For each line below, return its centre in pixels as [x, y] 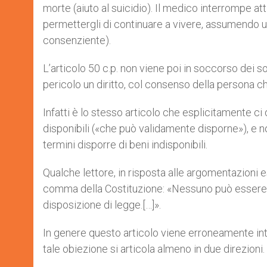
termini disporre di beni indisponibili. [125, 145]
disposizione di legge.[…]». [102, 205]
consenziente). [77, 40]
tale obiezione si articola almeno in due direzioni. [154, 249]
